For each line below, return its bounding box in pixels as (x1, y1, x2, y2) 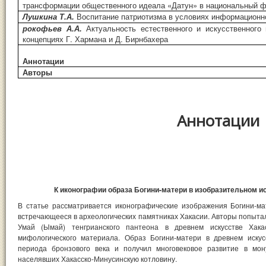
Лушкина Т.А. (23, 10, 77, 22)
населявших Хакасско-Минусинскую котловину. (18, 253, 177, 264)
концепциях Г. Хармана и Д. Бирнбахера (23, 33, 169, 45)
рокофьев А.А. (23, 22, 87, 34)
